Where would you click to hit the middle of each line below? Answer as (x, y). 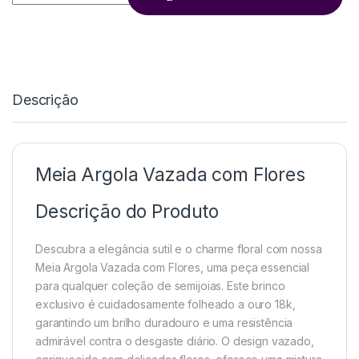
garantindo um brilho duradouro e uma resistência (164, 323)
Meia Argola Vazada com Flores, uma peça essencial (173, 268)
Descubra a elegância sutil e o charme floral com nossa (179, 249)
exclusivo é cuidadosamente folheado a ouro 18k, (165, 305)
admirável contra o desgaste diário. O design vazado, (175, 341)
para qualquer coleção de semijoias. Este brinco (160, 286)
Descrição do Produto (127, 212)
